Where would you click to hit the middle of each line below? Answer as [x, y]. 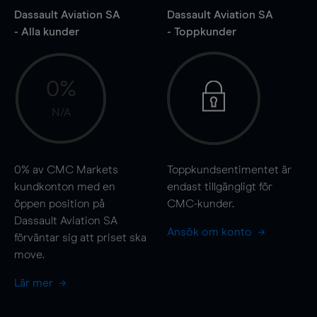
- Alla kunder [47, 31]
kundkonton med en [65, 186]
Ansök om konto [211, 232]
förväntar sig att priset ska [80, 237]
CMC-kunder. [200, 203]
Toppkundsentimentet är [229, 169]
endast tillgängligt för [219, 186]
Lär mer [35, 283]
